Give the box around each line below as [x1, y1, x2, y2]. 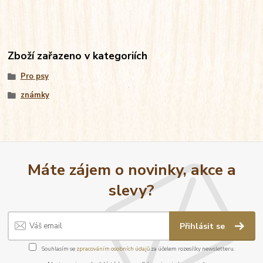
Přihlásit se [180, 220, 228, 232]
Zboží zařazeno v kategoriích [8, 49, 148, 63]
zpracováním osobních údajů [76, 245, 150, 253]
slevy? [109, 180, 154, 201]
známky [20, 90, 49, 101]
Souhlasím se [40, 245, 76, 253]
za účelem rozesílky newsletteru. [149, 245, 235, 253]
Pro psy [20, 71, 49, 82]
